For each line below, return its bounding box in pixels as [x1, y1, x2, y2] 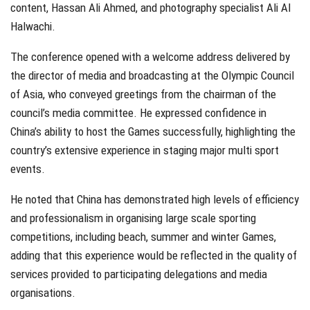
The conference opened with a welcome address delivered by [10, 50, 290, 64]
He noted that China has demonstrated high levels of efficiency [10, 192, 299, 207]
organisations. [10, 286, 75, 300]
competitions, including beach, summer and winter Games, [10, 230, 276, 244]
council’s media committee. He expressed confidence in [10, 106, 266, 120]
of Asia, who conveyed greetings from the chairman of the [10, 87, 276, 102]
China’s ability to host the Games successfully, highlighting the [10, 125, 295, 139]
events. [10, 162, 45, 176]
